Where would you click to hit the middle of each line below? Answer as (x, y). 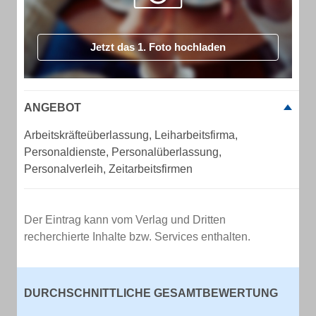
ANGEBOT (53, 108)
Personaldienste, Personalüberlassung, (123, 152)
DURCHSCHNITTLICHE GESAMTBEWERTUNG (151, 293)
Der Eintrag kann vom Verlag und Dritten (125, 220)
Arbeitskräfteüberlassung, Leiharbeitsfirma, (131, 135)
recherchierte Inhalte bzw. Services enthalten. (137, 237)
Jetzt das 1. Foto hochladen (158, 47)
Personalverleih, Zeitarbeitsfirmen (108, 169)
